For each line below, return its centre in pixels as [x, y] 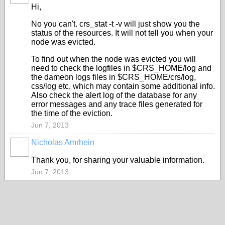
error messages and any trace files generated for [117, 104]
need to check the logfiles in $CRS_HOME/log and [121, 68]
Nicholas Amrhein [63, 142]
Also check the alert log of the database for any [114, 95]
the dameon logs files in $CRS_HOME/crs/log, [114, 77]
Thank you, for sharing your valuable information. [118, 160]
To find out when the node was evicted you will [114, 59]
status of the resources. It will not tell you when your [122, 33]
